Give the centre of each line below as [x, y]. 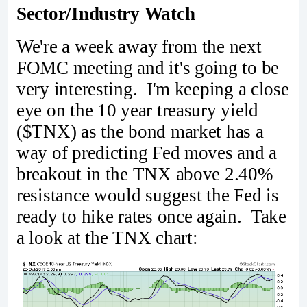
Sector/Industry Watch [106, 14]
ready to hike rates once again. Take [151, 217]
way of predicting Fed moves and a [147, 153]
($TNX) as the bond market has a [140, 132]
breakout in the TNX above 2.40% [145, 174]
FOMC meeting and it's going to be [148, 68]
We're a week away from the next [139, 47]
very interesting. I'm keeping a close [153, 89]
